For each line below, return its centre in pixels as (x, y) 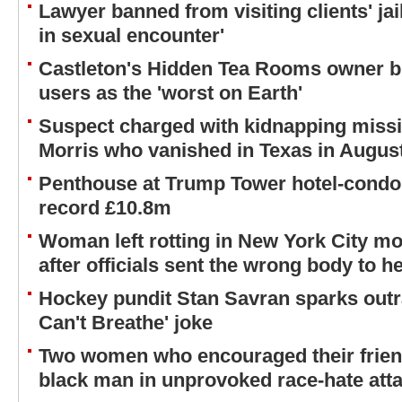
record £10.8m (105, 208)
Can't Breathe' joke (126, 323)
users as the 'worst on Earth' (170, 93)
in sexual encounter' (131, 35)
